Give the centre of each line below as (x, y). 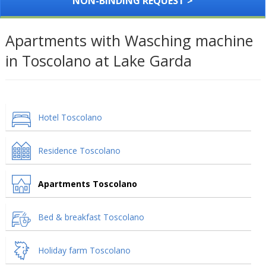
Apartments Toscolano (87, 184)
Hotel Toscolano (70, 117)
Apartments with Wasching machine (129, 40)
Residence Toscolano (79, 151)
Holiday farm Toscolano (84, 250)
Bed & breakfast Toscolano (91, 217)
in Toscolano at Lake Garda (98, 61)
